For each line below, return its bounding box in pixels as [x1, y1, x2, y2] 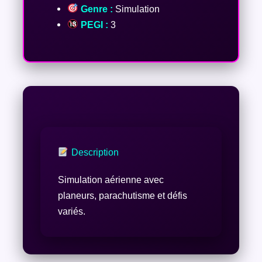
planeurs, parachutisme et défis [57, 190, 187, 201]
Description [68, 147, 119, 158]
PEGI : [78, 19, 108, 30]
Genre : [78, 3, 113, 14]
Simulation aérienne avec [57, 174, 164, 185]
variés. [57, 206, 85, 217]
